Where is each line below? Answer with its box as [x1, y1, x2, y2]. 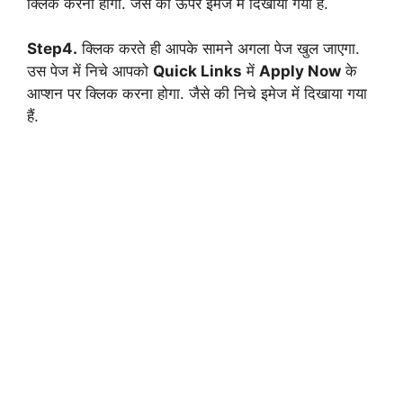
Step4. [27, 40, 77, 58]
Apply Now [259, 62, 341, 80]
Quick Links [153, 62, 242, 80]
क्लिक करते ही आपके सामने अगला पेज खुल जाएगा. [77, 40, 360, 58]
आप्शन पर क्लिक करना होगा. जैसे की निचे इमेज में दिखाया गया [27, 85, 367, 103]
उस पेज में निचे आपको [27, 62, 153, 80]
